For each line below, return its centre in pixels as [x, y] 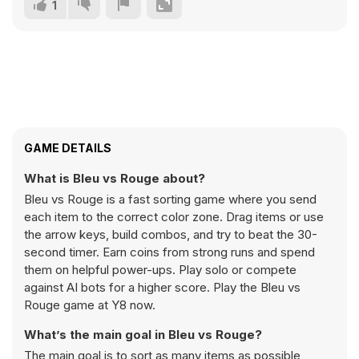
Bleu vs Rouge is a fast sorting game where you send [170, 199]
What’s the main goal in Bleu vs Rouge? [143, 335]
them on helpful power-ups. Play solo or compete [160, 270]
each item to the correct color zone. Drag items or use [174, 217]
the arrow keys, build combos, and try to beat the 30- [171, 234]
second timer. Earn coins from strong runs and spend [169, 252]
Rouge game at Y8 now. [90, 305]
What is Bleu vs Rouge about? [115, 178]
